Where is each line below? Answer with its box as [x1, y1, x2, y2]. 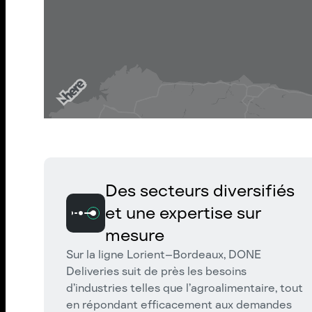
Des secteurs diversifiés [105, 180, 295, 201]
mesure [105, 224, 164, 246]
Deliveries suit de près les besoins [66, 264, 247, 279]
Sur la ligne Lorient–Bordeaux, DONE [66, 247, 261, 262]
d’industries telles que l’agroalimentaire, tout [66, 281, 303, 295]
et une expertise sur [105, 202, 261, 224]
